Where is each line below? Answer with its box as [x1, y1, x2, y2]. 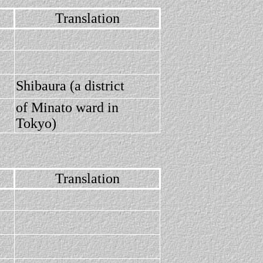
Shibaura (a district [16, 78, 124, 93]
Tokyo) [16, 116, 56, 131]
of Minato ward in [16, 100, 119, 115]
